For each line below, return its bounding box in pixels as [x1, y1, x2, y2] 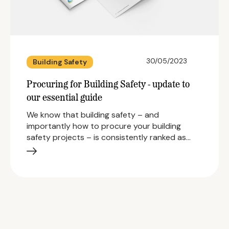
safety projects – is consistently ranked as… [27, 132, 191, 143]
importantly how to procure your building [27, 121, 181, 132]
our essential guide [27, 94, 102, 104]
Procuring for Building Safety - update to [27, 80, 190, 90]
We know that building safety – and [27, 109, 159, 121]
